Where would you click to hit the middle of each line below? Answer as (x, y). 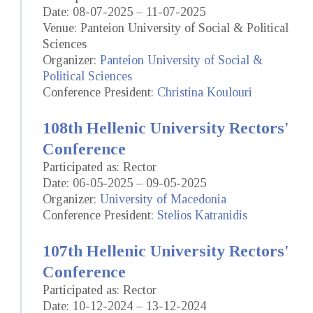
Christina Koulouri (205, 93)
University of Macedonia (163, 199)
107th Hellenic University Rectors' (166, 251)
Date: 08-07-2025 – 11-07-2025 (124, 12)
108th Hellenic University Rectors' (166, 128)
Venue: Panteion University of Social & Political (166, 28)
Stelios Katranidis (202, 216)
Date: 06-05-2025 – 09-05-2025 (124, 183)
